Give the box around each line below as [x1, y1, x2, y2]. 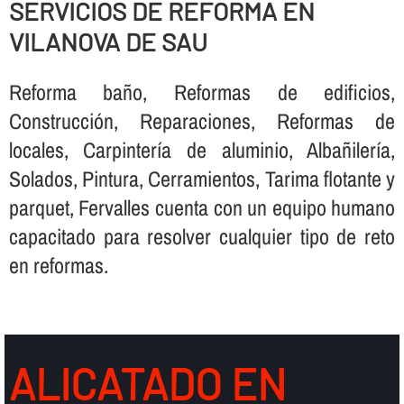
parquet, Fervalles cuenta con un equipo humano [8, 193, 396, 223]
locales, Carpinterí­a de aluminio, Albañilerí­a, [8, 135, 396, 165]
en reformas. [8, 251, 108, 280]
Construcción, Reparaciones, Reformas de [8, 106, 396, 136]
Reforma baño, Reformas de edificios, [8, 78, 396, 107]
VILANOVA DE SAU [8, 26, 207, 58]
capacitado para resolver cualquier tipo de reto [8, 222, 396, 252]
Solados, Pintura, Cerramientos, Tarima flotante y [8, 164, 396, 194]
